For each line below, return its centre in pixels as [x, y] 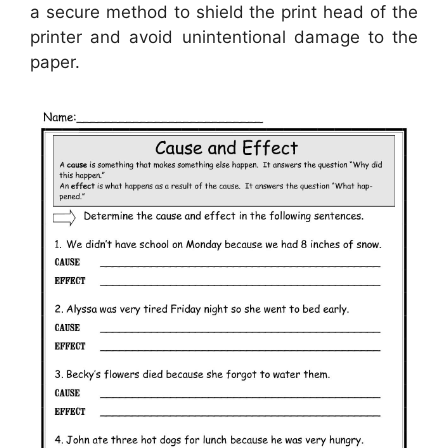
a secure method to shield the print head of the [224, 12]
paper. [55, 62]
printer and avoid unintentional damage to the [224, 37]
